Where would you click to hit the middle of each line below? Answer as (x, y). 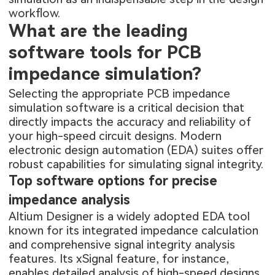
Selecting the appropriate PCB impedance (120, 93)
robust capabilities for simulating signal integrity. (136, 164)
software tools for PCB (105, 52)
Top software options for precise (113, 180)
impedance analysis (70, 199)
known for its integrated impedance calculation (134, 230)
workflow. (35, 14)
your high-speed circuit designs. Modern (115, 136)
